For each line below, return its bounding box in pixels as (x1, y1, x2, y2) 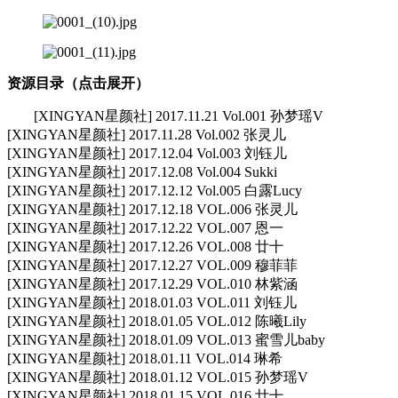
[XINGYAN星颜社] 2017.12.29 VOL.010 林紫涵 (7, 276, 298, 292)
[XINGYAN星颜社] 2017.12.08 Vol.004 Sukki (7, 164, 277, 180)
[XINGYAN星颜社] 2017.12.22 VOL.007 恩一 (7, 220, 283, 236)
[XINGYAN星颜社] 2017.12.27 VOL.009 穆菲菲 (7, 258, 298, 274)
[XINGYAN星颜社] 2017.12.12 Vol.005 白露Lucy (7, 183, 302, 199)
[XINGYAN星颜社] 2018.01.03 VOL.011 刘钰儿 (7, 295, 297, 311)
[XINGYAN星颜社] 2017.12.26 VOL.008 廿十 (7, 239, 283, 255)
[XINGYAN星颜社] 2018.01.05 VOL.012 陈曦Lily (7, 314, 306, 330)
